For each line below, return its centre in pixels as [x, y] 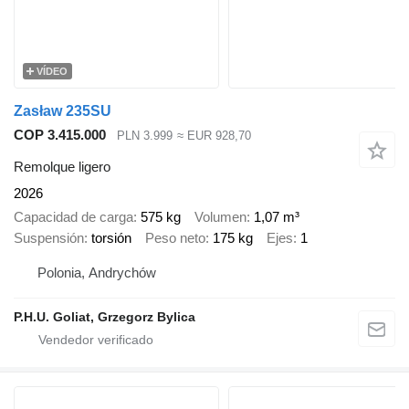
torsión [111, 238]
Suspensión [49, 238]
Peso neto [175, 238]
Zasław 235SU [63, 110]
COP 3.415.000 [60, 134]
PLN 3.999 [145, 136]
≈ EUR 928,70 [214, 136]
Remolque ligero [62, 166]
